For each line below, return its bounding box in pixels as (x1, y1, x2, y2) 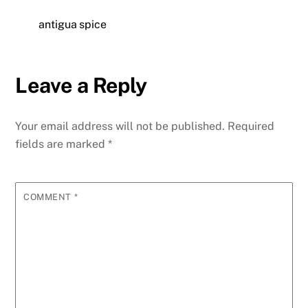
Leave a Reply (15, 72, 147, 98)
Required (228, 120, 275, 133)
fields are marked (15, 137, 109, 151)
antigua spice (38, 17, 107, 31)
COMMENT (23, 192, 74, 203)
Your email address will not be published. (15, 120, 225, 133)
